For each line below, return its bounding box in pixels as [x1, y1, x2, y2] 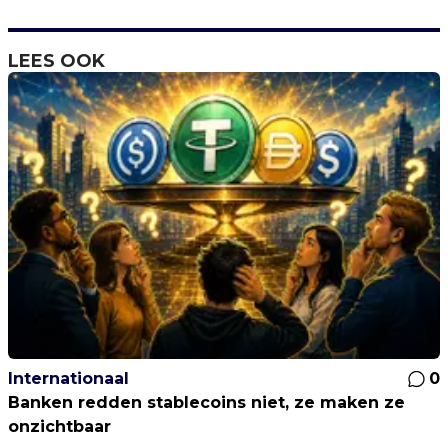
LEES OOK [8, 50, 105, 73]
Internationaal [8, 369, 129, 389]
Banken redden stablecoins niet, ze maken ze [8, 393, 405, 413]
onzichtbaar [8, 417, 111, 437]
